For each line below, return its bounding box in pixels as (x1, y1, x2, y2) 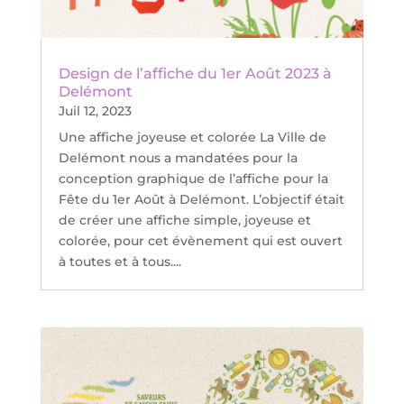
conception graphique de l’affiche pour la (58, 170, 328, 188)
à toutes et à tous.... (58, 253, 181, 271)
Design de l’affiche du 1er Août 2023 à (58, 65, 332, 83)
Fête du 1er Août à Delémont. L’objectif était (58, 191, 344, 208)
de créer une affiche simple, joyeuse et (58, 212, 311, 229)
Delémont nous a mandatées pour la (58, 150, 298, 167)
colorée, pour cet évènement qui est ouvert (58, 233, 343, 250)
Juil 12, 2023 (58, 103, 132, 120)
